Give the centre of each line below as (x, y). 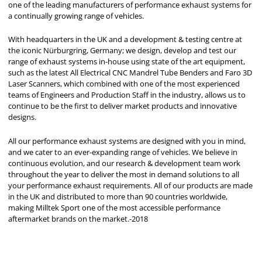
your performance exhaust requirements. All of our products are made (131, 185)
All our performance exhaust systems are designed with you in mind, (127, 141)
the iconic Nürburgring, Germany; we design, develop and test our (123, 51)
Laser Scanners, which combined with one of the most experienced (124, 84)
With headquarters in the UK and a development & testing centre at (125, 39)
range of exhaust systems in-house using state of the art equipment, (127, 62)
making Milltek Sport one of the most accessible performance (115, 207)
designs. (23, 117)
